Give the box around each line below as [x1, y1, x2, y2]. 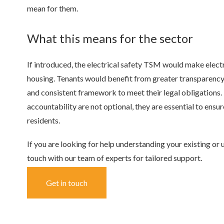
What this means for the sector [27, 31, 195, 46]
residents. [27, 115, 60, 125]
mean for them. [27, 3, 78, 13]
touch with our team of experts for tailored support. [27, 153, 202, 163]
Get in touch [46, 178, 87, 188]
